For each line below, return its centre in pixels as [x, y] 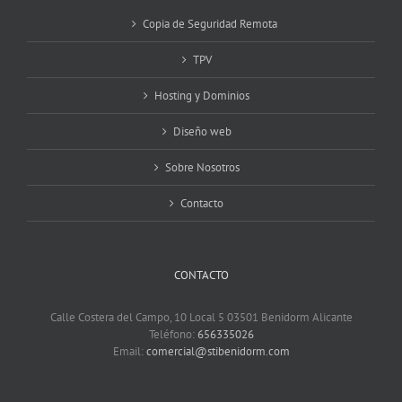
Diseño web [202, 131]
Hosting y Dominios [202, 96]
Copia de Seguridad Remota [210, 24]
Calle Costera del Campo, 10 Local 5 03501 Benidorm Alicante [201, 317]
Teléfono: [173, 334]
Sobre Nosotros [202, 167]
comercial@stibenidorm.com [218, 351]
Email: [129, 351]
